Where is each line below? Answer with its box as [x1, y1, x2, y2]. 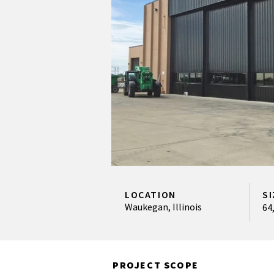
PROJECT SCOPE [113, 259, 199, 271]
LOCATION [125, 188, 176, 201]
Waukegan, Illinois [125, 201, 202, 213]
